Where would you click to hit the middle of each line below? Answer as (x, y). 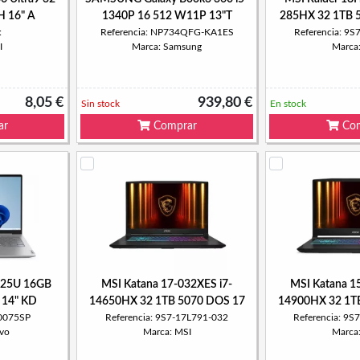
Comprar (173, 126)
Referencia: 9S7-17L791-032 (167, 317)
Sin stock (100, 104)
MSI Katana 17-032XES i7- (167, 284)
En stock (288, 104)
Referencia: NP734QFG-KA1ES (167, 32)
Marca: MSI (167, 332)
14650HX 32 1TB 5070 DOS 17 (167, 301)
